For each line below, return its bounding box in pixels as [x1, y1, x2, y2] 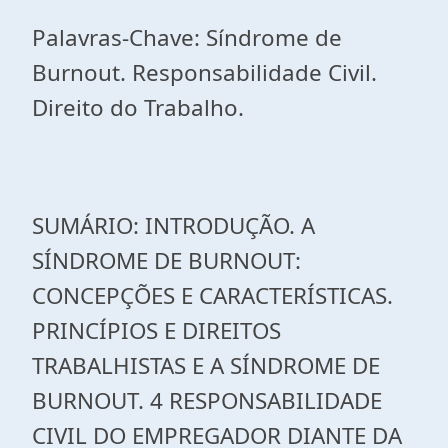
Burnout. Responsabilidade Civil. [32, 57, 377, 88]
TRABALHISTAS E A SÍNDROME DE [32, 350, 380, 381]
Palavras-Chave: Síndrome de [32, 22, 342, 53]
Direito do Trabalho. [32, 92, 244, 123]
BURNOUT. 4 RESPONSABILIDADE [32, 385, 382, 416]
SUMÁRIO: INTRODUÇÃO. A [32, 210, 315, 241]
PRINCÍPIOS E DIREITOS [32, 315, 281, 346]
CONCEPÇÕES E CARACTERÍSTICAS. [32, 280, 393, 311]
